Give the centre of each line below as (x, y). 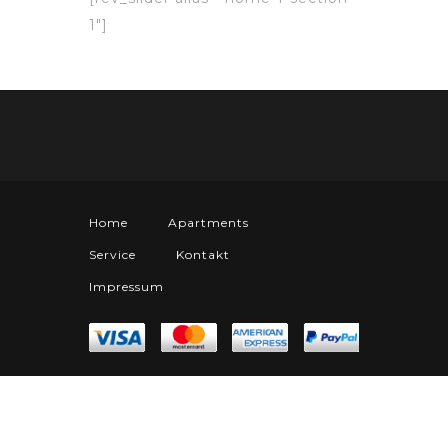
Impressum (126, 286)
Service (112, 254)
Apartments (208, 222)
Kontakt (203, 254)
